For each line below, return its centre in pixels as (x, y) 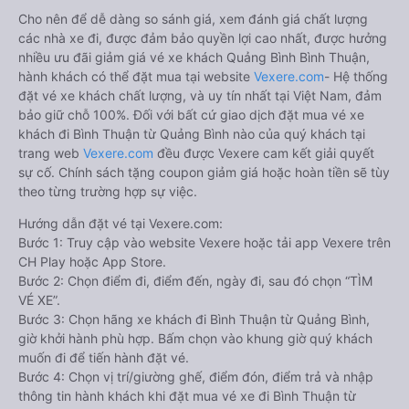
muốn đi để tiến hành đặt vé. (104, 358)
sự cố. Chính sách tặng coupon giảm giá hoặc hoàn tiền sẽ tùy (204, 173)
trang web (51, 153)
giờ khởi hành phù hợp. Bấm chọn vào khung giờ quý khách (195, 339)
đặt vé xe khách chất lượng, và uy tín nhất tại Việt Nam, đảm (200, 96)
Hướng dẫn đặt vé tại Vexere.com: (121, 224)
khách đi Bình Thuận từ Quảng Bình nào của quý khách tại (192, 134)
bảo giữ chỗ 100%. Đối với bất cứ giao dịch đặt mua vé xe (191, 115)
